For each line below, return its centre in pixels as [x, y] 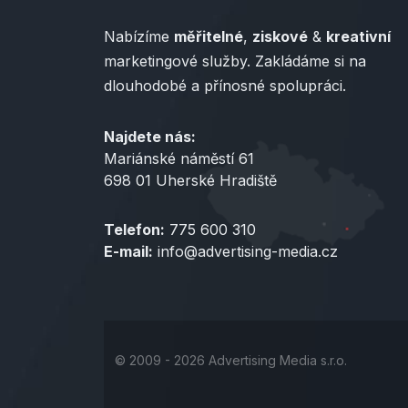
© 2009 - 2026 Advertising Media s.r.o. [231, 360]
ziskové [280, 36]
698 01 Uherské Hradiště [190, 180]
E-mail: [128, 251]
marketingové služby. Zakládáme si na [235, 61]
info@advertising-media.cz [245, 251]
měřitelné [209, 36]
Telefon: [134, 229]
